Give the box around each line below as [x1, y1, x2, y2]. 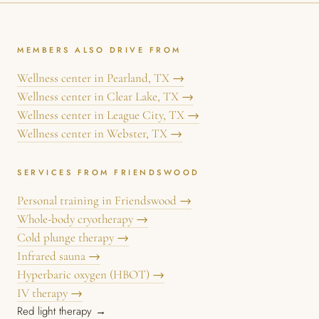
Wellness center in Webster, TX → [17, 126, 182, 141]
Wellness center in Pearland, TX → [17, 70, 184, 85]
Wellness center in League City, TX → [17, 108, 199, 122]
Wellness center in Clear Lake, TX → [17, 89, 194, 104]
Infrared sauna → [17, 249, 100, 263]
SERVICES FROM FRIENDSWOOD [17, 167, 200, 178]
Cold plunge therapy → [17, 230, 129, 245]
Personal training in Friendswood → [17, 193, 192, 208]
